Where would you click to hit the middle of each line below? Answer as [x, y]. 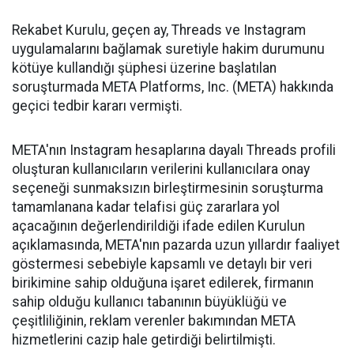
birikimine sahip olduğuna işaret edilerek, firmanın [163, 283]
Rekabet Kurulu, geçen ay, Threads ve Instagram [159, 30]
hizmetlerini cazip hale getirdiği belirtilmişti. [144, 340]
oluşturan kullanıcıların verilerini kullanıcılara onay [161, 169]
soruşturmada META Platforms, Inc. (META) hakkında [173, 87]
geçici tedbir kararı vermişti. [97, 106]
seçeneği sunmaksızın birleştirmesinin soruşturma [168, 188]
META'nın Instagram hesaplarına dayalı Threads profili [174, 150]
